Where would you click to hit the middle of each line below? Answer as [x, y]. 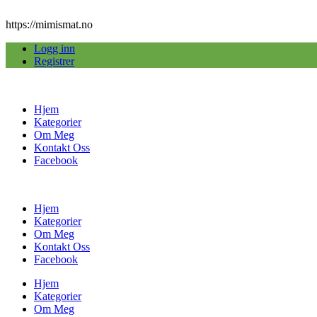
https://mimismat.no [49, 24]
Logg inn [54, 48]
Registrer [54, 61]
